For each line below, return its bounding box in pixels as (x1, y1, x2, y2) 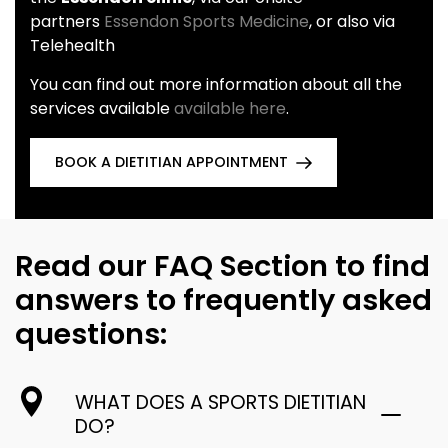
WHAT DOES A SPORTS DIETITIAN (75, 388, 366, 416)
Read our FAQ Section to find (15, 245, 430, 286)
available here (174, 96, 286, 120)
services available (30, 96, 174, 120)
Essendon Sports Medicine (100, 9, 309, 33)
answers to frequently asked (15, 279, 432, 320)
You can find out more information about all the (30, 72, 402, 96)
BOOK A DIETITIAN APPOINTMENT (55, 152, 288, 173)
